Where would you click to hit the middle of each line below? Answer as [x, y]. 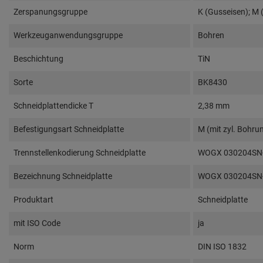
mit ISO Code [37, 223]
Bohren [211, 36]
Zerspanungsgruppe [50, 12]
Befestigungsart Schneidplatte [69, 129]
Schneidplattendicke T [53, 106]
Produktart [33, 200]
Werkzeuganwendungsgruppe [68, 36]
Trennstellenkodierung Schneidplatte [80, 153]
